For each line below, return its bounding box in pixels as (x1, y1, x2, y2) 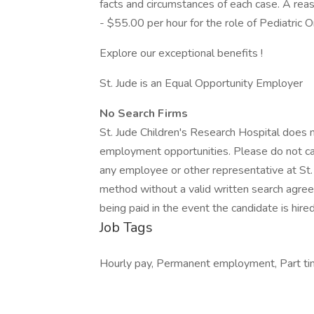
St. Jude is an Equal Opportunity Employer (100, 76, 303, 91)
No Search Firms (100, 106, 188, 121)
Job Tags (100, 218, 153, 237)
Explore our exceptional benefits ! (100, 46, 263, 61)
